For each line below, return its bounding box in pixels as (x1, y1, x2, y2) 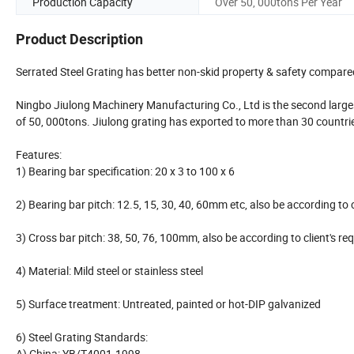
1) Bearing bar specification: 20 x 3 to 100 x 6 (16, 164, 235, 179)
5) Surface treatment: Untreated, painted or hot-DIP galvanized (16, 296, 321, 312)
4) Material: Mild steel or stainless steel (16, 263, 203, 279)
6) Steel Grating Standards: (16, 330, 148, 345)
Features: (16, 147, 62, 163)
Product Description (16, 31, 143, 48)
